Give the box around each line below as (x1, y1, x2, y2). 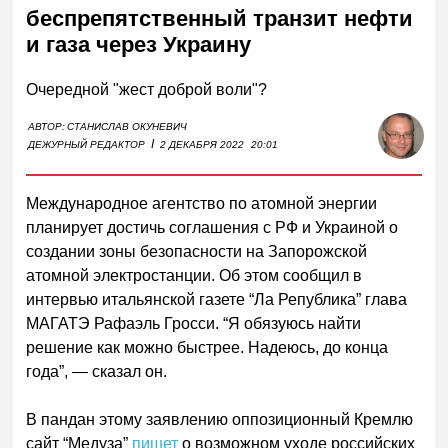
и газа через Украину (26, 32, 252, 58)
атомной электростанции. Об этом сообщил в (26, 266, 363, 284)
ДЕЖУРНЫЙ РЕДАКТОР (28, 138, 146, 150)
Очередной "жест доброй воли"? (26, 80, 268, 98)
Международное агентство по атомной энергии (26, 194, 378, 212)
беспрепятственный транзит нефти (26, 6, 414, 32)
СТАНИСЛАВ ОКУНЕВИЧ (67, 120, 188, 132)
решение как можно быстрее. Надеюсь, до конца (26, 338, 389, 356)
